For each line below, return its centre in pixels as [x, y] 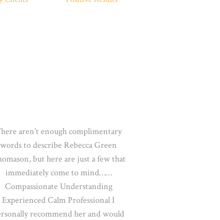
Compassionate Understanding [58, 186]
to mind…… [91, 172]
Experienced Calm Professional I [59, 200]
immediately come [38, 172]
